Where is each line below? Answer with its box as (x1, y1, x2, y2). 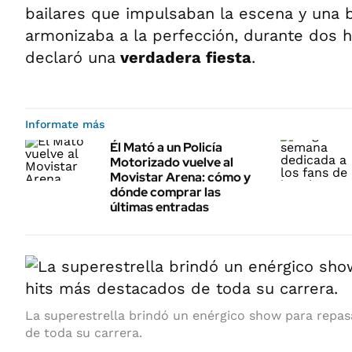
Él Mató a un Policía (110, 139, 222, 156)
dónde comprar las (110, 184, 221, 200)
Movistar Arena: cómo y (110, 169, 251, 185)
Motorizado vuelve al (110, 154, 233, 170)
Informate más (25, 118, 104, 130)
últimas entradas (110, 199, 209, 215)
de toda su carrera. (25, 325, 142, 340)
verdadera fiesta (115, 48, 251, 67)
